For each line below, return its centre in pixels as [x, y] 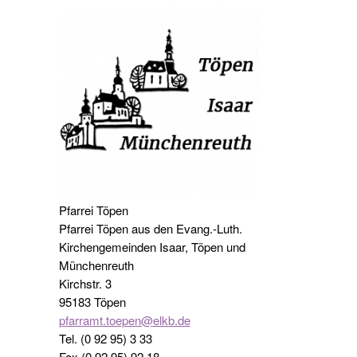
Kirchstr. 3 [85, 284]
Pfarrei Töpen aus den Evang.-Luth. [150, 229]
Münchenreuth [96, 265]
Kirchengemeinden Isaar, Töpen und [152, 247]
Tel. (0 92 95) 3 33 [105, 339]
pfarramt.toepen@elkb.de [124, 320]
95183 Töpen [92, 302]
